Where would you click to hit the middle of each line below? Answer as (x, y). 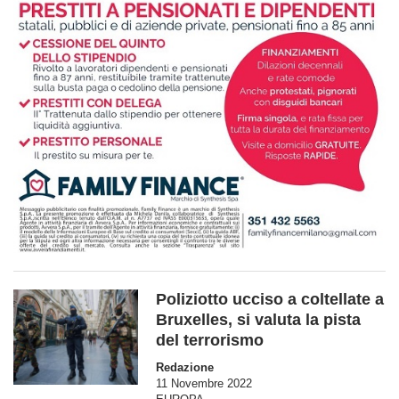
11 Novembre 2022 (204, 383)
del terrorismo (210, 340)
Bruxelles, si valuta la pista (258, 319)
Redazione (185, 367)
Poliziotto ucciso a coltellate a (270, 299)
